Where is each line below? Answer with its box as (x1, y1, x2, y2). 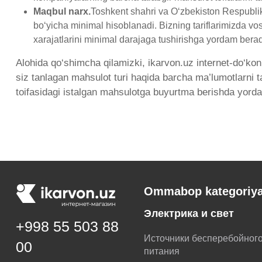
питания (144, 246, 180, 256)
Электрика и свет (144, 207, 234, 219)
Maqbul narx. (33, 6, 91, 16)
